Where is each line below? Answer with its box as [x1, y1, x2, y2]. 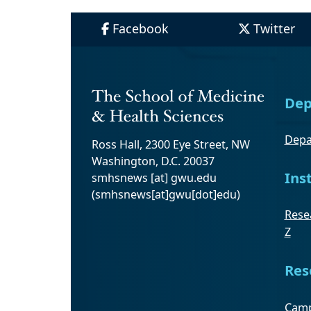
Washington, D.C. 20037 [92, 153, 215, 169]
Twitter [253, 19, 295, 37]
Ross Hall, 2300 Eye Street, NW [92, 137, 250, 153]
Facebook [112, 19, 169, 37]
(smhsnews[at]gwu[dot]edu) [92, 187, 240, 203]
